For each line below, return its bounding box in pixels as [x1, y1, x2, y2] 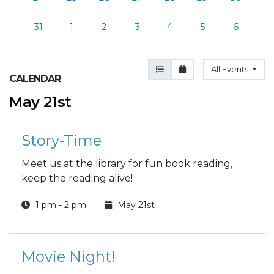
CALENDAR [9, 73, 61, 84]
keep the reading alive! [21, 172, 133, 184]
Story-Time [21, 131, 102, 149]
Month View [179, 64, 226, 73]
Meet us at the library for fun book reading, [21, 158, 232, 169]
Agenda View [155, 64, 209, 73]
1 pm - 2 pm [33, 199, 86, 210]
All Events [211, 65, 251, 74]
